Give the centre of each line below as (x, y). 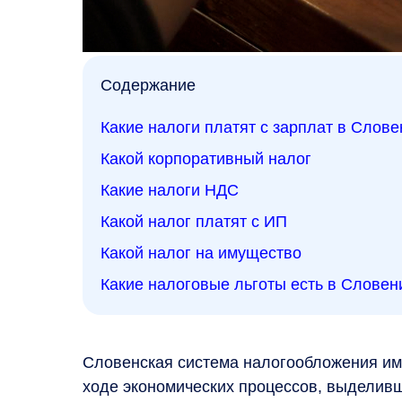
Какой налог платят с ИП (194, 221)
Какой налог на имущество (201, 253)
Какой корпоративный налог (206, 158)
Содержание (148, 85)
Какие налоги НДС (170, 190)
